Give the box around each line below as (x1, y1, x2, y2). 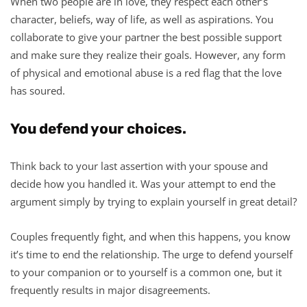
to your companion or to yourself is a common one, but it (10, 265, 282, 279)
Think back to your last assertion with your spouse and (10, 158, 268, 173)
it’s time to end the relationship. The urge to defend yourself (10, 247, 293, 261)
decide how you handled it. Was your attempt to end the (10, 176, 275, 191)
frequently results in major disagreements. (10, 282, 210, 297)
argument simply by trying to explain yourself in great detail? (10, 194, 297, 208)
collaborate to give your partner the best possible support (10, 29, 282, 44)
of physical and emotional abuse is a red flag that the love (10, 65, 282, 79)
